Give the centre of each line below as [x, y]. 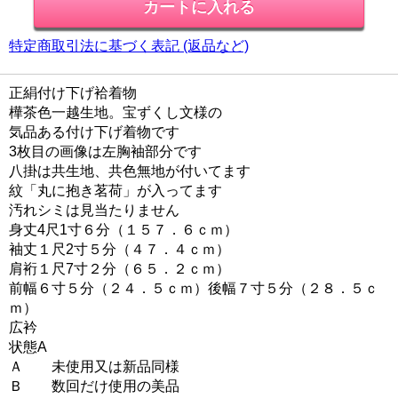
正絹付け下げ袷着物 [73, 92]
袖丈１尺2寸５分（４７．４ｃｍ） [119, 249]
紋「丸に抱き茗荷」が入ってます [115, 190]
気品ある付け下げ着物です [94, 131]
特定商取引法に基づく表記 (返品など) [129, 45]
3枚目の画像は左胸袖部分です [105, 151]
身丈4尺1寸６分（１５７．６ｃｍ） [123, 229]
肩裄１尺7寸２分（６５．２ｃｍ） [119, 268]
